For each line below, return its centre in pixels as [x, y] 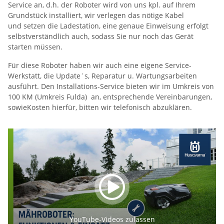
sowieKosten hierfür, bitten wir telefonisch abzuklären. [100, 107]
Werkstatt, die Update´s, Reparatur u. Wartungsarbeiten [102, 75]
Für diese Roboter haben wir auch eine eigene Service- [100, 65]
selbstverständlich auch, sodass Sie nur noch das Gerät [101, 36]
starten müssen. [35, 46]
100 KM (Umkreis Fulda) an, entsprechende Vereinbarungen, [110, 96]
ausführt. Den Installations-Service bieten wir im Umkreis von [111, 86]
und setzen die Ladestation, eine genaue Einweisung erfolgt [108, 25]
